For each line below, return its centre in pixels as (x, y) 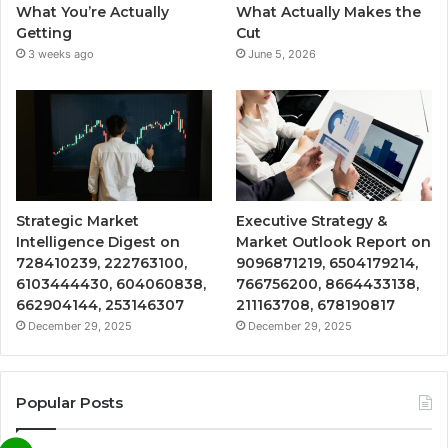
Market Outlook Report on (334, 241)
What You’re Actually (92, 12)
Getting (44, 33)
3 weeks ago (61, 54)
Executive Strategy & (312, 220)
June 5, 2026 (282, 54)
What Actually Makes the (329, 12)
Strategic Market (77, 220)
